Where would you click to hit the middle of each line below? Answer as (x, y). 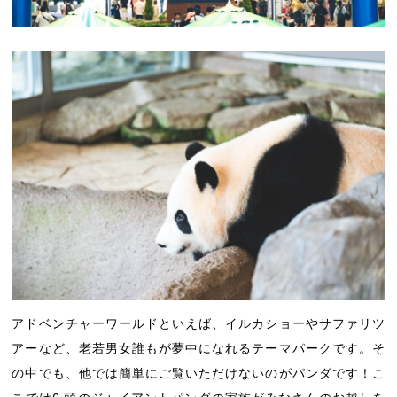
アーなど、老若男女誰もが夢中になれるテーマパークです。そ (198, 348)
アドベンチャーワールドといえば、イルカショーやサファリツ (198, 323)
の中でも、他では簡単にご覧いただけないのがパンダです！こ (198, 373)
